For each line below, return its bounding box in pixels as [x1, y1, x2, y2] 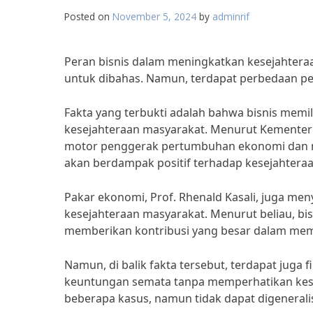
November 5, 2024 [112, 10, 196, 23]
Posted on [64, 10, 112, 23]
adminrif [212, 10, 249, 23]
